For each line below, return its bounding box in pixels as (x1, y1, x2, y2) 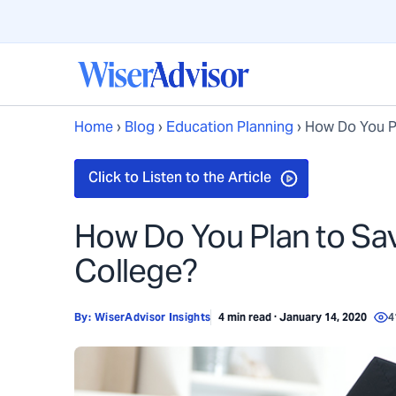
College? (74, 250, 198, 291)
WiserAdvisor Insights (94, 310, 211, 324)
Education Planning (166, 118, 293, 136)
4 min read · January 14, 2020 (218, 310, 368, 324)
